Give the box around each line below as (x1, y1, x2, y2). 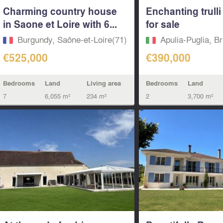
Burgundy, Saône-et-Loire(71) (17, 33, 127, 46)
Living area (86, 78, 121, 88)
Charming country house (2, 4, 117, 18)
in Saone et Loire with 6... (2, 17, 117, 31)
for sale (146, 17, 180, 31)
